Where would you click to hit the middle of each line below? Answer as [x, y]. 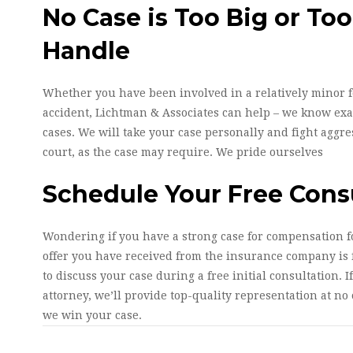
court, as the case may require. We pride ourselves [183, 152]
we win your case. [92, 315]
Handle [86, 51]
